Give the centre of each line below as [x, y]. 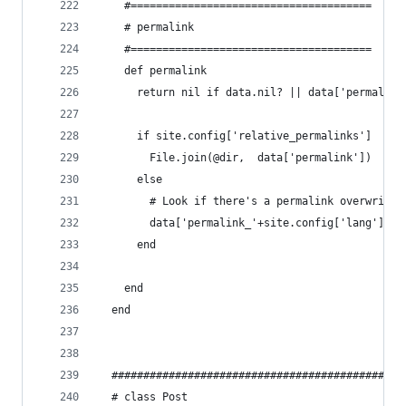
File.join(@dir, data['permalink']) [235, 158]
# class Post [143, 397]
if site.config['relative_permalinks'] [235, 136]
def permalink [153, 71]
